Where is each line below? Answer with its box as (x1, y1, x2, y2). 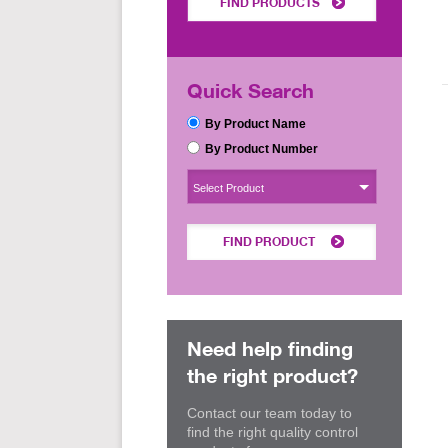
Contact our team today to (187, 405, 352, 421)
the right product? (187, 363, 358, 388)
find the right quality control (187, 424, 358, 440)
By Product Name (205, 117, 306, 131)
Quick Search (187, 78, 314, 103)
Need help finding (187, 336, 353, 361)
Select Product (193, 182, 264, 194)
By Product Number (205, 142, 318, 156)
